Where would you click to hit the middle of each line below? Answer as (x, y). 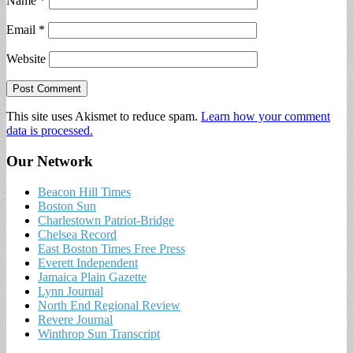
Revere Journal (75, 319)
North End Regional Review (109, 305)
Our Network (50, 161)
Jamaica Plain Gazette (92, 277)
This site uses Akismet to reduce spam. (104, 117)
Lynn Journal (71, 291)
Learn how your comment (266, 117)
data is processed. (50, 131)
